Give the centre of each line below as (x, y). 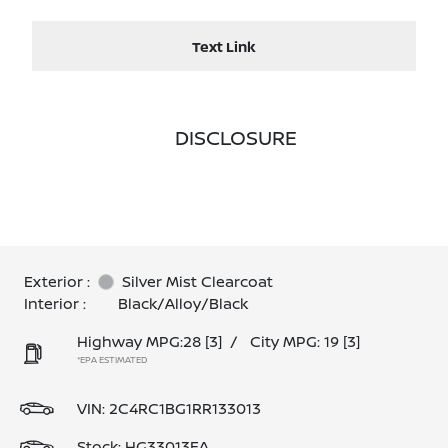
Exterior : (57, 281)
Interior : (55, 303)
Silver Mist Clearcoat (197, 281)
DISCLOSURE (236, 137)
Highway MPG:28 (139, 341)
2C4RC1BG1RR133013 (185, 408)
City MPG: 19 (294, 341)
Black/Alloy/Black (183, 303)
